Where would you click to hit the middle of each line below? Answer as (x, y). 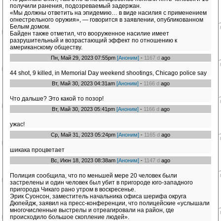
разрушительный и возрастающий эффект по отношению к (93, 41)
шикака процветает (37, 150)
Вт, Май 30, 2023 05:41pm (84, 109)
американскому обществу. (46, 48)
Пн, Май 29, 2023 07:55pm (84, 58)
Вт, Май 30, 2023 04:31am (84, 83)
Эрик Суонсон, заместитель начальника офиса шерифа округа (98, 197)
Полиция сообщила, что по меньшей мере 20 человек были (93, 176)
